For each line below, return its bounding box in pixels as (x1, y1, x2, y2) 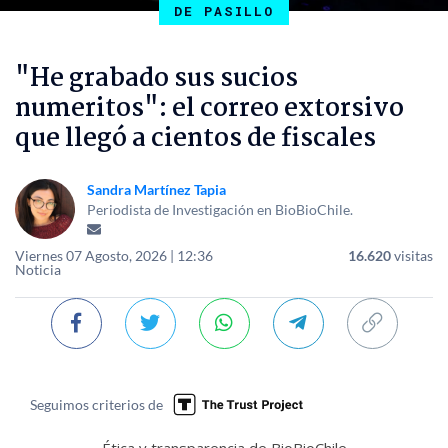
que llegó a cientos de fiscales (15, 118, 376, 159)
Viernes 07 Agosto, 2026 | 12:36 (15, 246, 213, 264)
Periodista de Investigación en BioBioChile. (87, 200, 353, 218)
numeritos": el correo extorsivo (15, 88, 404, 129)
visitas (394, 246, 433, 264)
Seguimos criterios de (30, 395, 163, 413)
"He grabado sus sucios (15, 58, 298, 99)
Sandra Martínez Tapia (87, 180, 226, 198)
